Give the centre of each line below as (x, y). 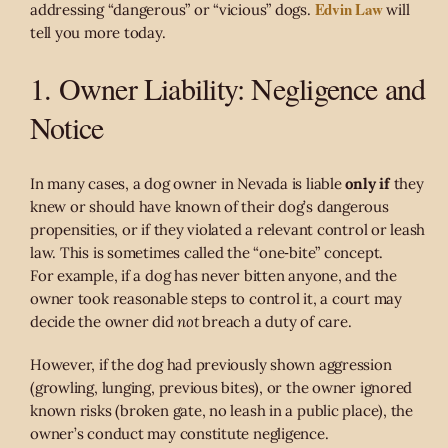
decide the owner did (104, 322)
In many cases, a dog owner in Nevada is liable (188, 184)
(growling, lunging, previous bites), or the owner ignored (221, 388)
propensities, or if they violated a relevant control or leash (228, 230)
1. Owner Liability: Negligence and (228, 88)
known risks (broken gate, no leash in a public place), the (221, 411)
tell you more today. (98, 33)
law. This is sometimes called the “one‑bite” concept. (208, 253)
